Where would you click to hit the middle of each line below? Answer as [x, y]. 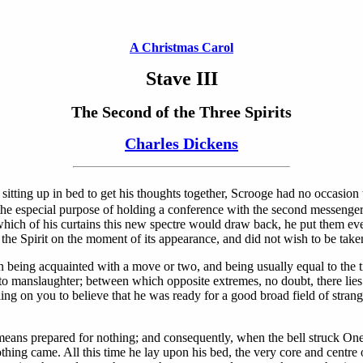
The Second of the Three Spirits [181, 112]
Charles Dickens [181, 143]
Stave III [181, 79]
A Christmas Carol [181, 47]
